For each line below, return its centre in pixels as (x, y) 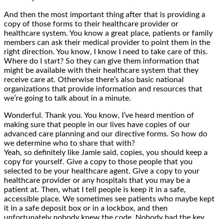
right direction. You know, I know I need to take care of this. (106, 52)
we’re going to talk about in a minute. (67, 98)
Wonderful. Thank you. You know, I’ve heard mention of (99, 115)
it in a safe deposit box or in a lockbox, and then (86, 208)
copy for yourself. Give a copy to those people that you (98, 162)
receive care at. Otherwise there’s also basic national (94, 79)
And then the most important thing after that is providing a (105, 14)
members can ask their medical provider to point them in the (107, 42)
